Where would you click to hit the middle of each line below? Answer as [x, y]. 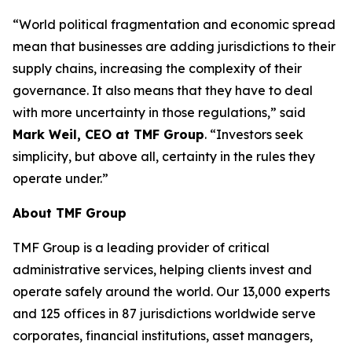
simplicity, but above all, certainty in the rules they [164, 156]
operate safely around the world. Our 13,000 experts [171, 291]
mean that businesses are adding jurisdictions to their [174, 46]
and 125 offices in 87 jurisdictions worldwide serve [164, 313]
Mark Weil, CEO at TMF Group [108, 134]
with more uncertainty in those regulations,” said [159, 112]
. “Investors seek [254, 134]
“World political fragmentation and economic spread [174, 24]
